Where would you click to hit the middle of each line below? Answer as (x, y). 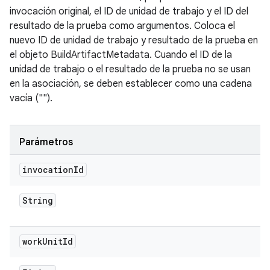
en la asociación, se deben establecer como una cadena (131, 84)
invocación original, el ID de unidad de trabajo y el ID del (129, 11)
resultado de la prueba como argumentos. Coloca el (122, 26)
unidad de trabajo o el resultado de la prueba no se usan (130, 69)
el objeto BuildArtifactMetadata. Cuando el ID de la (121, 55)
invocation (48, 170)
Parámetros (46, 142)
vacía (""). (31, 98)
